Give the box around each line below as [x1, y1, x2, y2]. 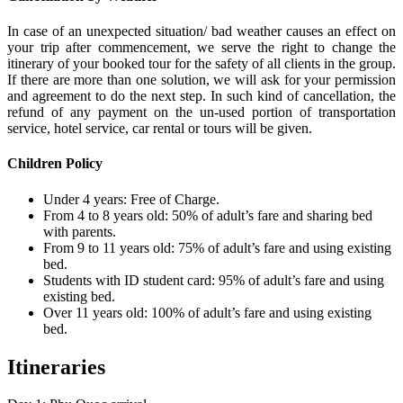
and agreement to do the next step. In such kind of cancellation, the [7, 88, 396, 104]
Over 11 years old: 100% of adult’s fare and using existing [43, 304, 372, 320]
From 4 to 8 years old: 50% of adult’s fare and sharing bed [43, 207, 372, 223]
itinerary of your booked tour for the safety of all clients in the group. [7, 56, 396, 72]
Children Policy [7, 156, 103, 172]
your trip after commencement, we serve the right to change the [7, 40, 396, 56]
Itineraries [7, 354, 105, 379]
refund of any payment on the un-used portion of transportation [7, 104, 396, 121]
